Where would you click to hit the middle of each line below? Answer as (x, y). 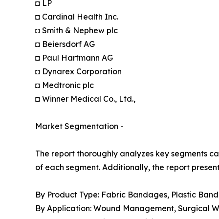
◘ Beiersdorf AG (65, 44)
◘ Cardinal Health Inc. (77, 17)
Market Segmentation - (79, 126)
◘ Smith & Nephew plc (77, 31)
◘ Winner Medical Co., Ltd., (85, 99)
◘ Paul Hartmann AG (74, 58)
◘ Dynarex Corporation (78, 72)
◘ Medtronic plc (65, 85)
